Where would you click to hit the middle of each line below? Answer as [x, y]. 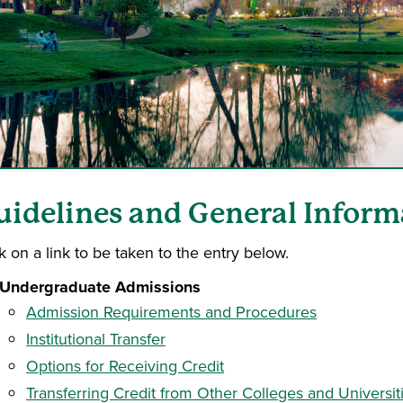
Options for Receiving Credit [125, 366]
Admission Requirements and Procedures [171, 312]
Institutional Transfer [96, 339]
